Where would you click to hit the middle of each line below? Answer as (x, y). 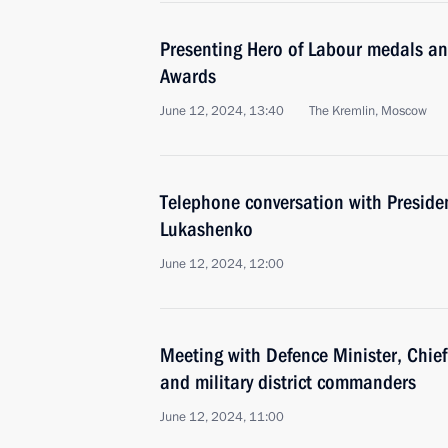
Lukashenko (206, 229)
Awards (188, 76)
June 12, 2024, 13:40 (222, 111)
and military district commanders (288, 382)
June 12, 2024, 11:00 (222, 417)
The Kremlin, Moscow (368, 111)
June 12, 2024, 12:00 (222, 264)
